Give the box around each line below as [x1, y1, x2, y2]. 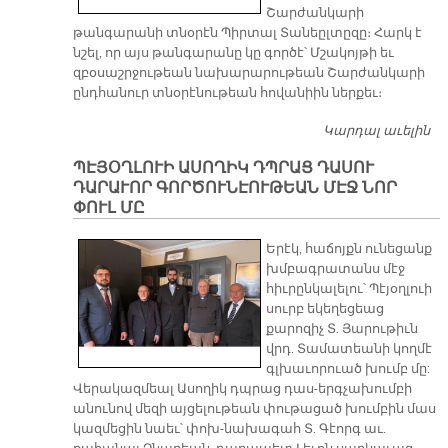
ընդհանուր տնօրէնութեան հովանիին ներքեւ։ [72, 85, 382, 102]
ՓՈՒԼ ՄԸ [72, 198, 145, 219]
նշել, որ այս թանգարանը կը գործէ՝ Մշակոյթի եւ [72, 45, 394, 62]
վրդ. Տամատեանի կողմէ [266, 341, 433, 358]
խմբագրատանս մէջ [266, 261, 406, 278]
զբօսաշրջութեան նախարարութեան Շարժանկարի [72, 65, 425, 82]
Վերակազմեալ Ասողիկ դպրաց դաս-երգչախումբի [72, 381, 412, 398]
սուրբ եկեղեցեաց [266, 301, 385, 318]
